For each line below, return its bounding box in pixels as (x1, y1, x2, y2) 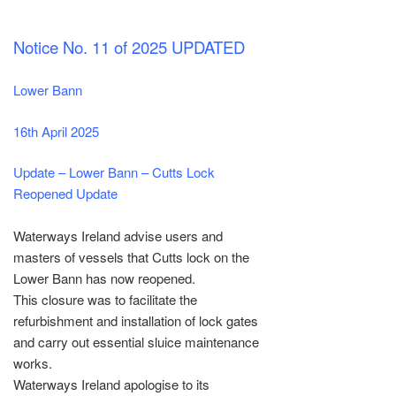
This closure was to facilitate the (13, 290, 197, 309)
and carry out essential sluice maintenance (13, 332, 259, 352)
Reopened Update (13, 184, 118, 203)
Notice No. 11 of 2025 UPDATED (13, 34, 245, 58)
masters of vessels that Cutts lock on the (13, 247, 249, 267)
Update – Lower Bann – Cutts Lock (13, 163, 215, 182)
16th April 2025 (13, 121, 99, 141)
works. (13, 354, 52, 373)
